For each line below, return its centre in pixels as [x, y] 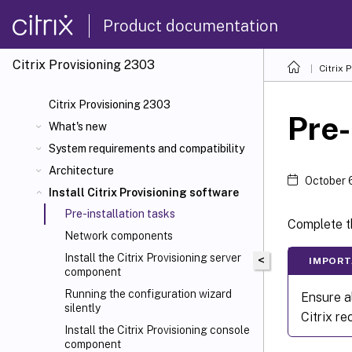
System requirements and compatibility [147, 148]
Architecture [81, 170]
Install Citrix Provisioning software [144, 192]
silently [82, 308]
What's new [78, 126]
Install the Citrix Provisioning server [153, 258]
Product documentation [191, 26]
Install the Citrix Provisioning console [157, 330]
